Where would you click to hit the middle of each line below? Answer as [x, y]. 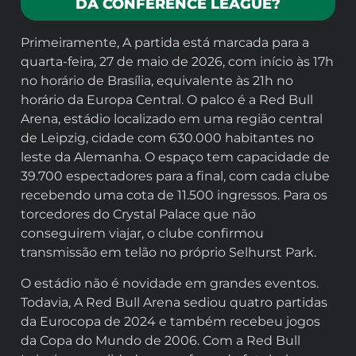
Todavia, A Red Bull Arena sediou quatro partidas [174, 302]
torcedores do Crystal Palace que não [138, 215]
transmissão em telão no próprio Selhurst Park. [168, 253]
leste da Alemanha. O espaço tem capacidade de [175, 157]
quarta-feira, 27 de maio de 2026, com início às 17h [177, 62]
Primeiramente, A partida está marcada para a [165, 43]
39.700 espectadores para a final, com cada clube [175, 176]
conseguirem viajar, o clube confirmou [142, 234]
